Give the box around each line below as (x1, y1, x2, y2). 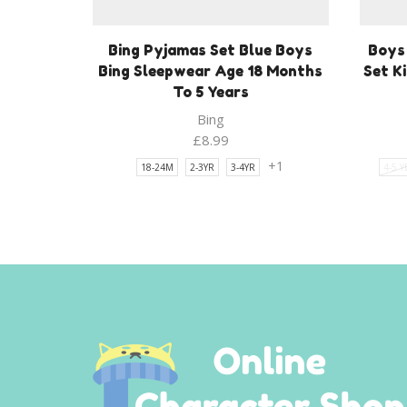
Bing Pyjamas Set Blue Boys (108, 41, 313, 60)
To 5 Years (172, 83, 249, 102)
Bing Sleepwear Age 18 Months (98, 62, 323, 81)
